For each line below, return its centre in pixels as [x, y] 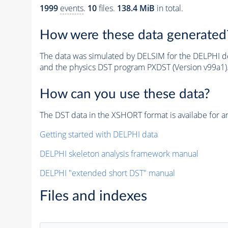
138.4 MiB [136, 8]
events [72, 8]
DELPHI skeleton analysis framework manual [119, 153]
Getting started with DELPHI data [98, 134]
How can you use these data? [125, 94]
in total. [169, 8]
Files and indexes [93, 196]
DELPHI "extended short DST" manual [107, 173]
